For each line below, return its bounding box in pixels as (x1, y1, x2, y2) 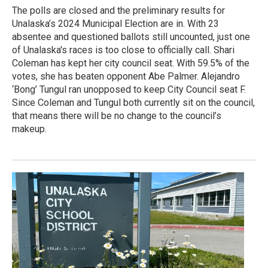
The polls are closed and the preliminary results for (12, 4, 225, 16)
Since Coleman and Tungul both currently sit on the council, (12, 96, 255, 108)
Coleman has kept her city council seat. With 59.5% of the (12, 57, 249, 69)
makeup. (12, 123, 47, 135)
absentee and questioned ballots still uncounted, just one (12, 31, 250, 42)
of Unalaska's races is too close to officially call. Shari (12, 44, 234, 56)
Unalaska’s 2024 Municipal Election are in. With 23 (12, 17, 219, 29)
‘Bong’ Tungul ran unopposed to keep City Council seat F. (12, 83, 246, 95)
